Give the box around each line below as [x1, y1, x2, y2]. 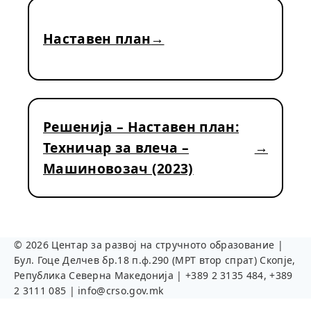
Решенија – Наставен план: [43, 117, 239, 136]
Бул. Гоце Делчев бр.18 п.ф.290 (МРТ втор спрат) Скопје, [14, 253, 296, 267]
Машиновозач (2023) [43, 159, 194, 178]
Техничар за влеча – [43, 138, 190, 157]
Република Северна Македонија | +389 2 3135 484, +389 [14, 269, 293, 282]
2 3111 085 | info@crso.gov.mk [14, 284, 164, 297]
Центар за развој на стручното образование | [48, 238, 284, 251]
